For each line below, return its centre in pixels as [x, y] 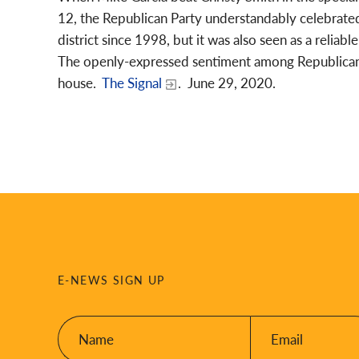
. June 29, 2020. [227, 82]
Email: [267, 325]
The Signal [132, 82]
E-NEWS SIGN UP [111, 280]
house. [80, 82]
